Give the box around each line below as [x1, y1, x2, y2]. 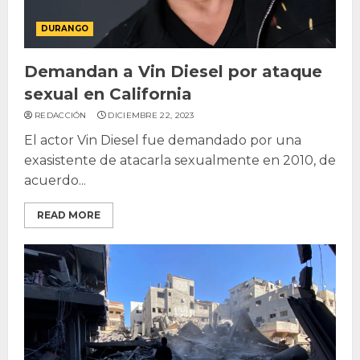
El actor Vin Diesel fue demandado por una [24, 132, 301, 148]
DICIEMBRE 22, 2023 [108, 109, 194, 121]
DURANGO [41, 22, 88, 34]
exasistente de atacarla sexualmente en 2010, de [24, 152, 336, 168]
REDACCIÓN [35, 109, 87, 121]
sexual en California [24, 84, 192, 104]
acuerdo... [24, 172, 86, 188]
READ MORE [37, 208, 100, 221]
